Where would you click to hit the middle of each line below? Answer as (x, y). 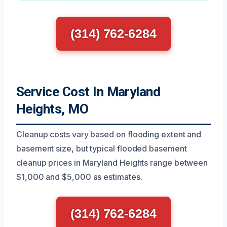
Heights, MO (52, 109)
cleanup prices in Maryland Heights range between (112, 162)
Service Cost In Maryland (88, 91)
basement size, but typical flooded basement (102, 148)
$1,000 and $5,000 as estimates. (79, 177)
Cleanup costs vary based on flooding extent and (109, 134)
